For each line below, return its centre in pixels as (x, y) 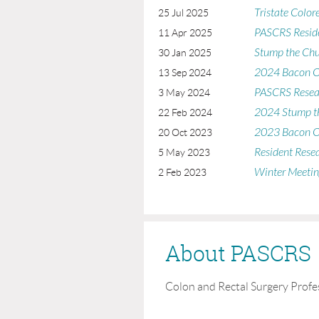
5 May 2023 (184, 152)
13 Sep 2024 (185, 73)
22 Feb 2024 (185, 113)
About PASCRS (238, 253)
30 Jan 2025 (185, 53)
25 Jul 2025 (183, 13)
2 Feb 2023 (182, 172)
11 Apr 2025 (185, 33)
